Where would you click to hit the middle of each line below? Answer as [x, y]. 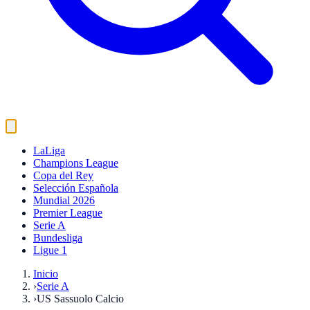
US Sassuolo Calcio [80, 299]
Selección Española [76, 188]
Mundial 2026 [64, 200]
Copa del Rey [63, 175]
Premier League [68, 213]
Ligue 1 [50, 250]
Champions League [76, 163]
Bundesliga [58, 238]
